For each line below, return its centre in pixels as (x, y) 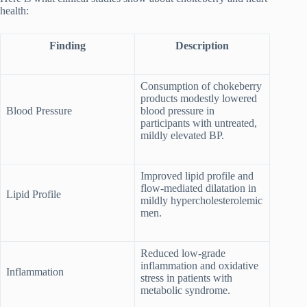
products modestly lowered (199, 98)
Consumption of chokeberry (201, 86)
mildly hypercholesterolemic (201, 200)
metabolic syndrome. (185, 290)
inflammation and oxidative (199, 265)
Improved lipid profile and (197, 175)
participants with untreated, (199, 123)
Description (202, 45)
